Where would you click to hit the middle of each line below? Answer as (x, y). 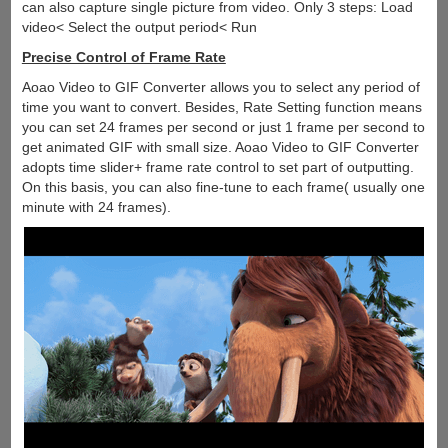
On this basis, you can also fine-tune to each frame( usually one (223, 186)
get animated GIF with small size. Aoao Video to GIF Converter (220, 146)
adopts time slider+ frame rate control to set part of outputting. (217, 166)
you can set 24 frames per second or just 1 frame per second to (223, 126)
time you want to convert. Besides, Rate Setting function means (221, 106)
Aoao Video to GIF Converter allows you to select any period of (220, 86)
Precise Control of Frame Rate (123, 56)
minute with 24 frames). (96, 206)
